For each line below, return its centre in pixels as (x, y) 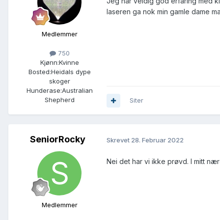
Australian (77, 91)
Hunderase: (44, 91)
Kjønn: (49, 63)
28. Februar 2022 (157, 140)
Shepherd (59, 100)
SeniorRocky (57, 139)
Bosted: (40, 72)
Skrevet (119, 140)
